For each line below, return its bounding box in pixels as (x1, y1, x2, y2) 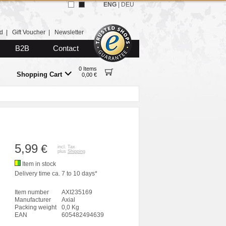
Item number (15, 189, 49, 196)
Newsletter (54, 29, 84, 36)
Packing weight (15, 204, 56, 211)
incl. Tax (58, 144, 75, 149)
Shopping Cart (16, 71, 62, 78)
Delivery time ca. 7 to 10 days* (15, 170, 97, 177)
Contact (53, 44, 79, 52)
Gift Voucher (12, 29, 45, 36)
